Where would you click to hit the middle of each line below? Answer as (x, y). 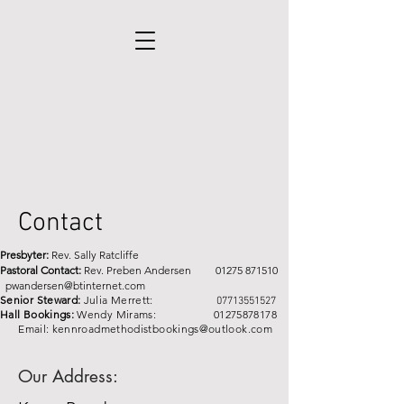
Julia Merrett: (150, 300)
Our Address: (68, 376)
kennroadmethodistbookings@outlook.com (162, 329)
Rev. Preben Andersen (150, 270)
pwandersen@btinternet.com (75, 285)
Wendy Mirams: (145, 314)
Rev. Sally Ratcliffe (95, 255)
